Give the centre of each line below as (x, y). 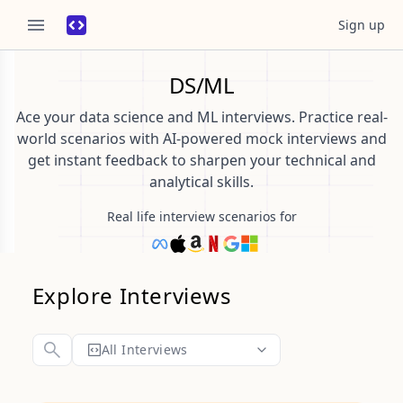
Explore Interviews (132, 296)
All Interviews (144, 349)
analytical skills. (201, 182)
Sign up (362, 24)
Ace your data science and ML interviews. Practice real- (201, 117)
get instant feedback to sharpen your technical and (201, 160)
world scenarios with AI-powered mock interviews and (201, 139)
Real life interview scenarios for (201, 216)
